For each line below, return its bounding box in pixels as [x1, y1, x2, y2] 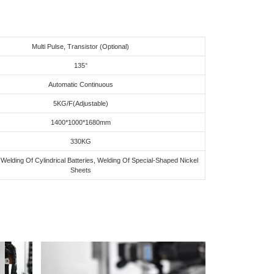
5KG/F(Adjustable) [53, 99, 108, 107]
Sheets [70, 166, 91, 174]
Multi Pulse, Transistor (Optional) [32, 42, 129, 50]
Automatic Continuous [48, 80, 113, 88]
